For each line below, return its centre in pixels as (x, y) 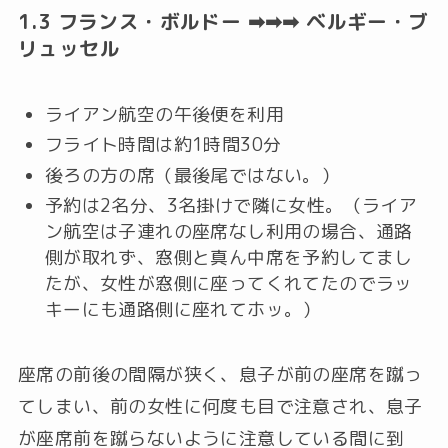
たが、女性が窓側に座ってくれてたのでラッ (228, 284)
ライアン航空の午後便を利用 (164, 114)
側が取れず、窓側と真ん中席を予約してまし (228, 258)
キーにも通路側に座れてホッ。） (182, 310)
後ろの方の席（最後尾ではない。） (192, 175)
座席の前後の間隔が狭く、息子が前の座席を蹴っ (220, 374)
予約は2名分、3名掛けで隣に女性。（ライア (231, 206)
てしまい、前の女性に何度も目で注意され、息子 (220, 406)
